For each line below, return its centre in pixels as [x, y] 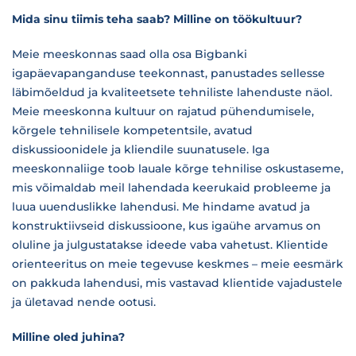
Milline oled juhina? [69, 337]
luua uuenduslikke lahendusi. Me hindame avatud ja [161, 207]
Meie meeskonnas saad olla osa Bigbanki [130, 54]
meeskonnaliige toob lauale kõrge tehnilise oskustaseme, [178, 168]
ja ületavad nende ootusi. [85, 302]
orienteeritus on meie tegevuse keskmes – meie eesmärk [178, 264]
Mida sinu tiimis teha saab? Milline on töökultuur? [157, 19]
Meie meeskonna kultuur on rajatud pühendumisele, [163, 111]
